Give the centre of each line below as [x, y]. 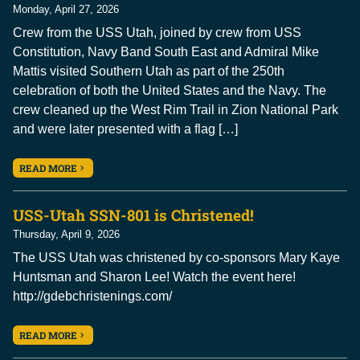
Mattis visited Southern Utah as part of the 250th [149, 72]
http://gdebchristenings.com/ [96, 297]
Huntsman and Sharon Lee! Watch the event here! [157, 277]
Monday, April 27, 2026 [66, 10]
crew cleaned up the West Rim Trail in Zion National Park [176, 110]
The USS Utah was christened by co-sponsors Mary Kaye [176, 258]
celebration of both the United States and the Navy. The [170, 91]
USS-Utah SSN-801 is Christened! [133, 215]
